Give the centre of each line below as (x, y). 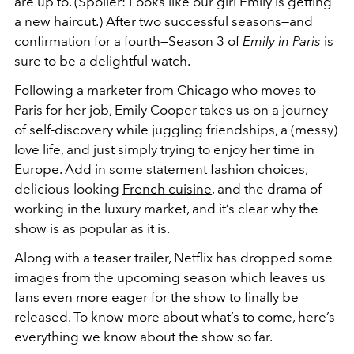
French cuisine (167, 188)
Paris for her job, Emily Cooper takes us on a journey (171, 109)
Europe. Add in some (80, 169)
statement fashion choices (226, 169)
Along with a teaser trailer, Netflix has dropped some (173, 257)
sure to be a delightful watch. (102, 60)
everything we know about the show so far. (143, 336)
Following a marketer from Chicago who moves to (165, 90)
